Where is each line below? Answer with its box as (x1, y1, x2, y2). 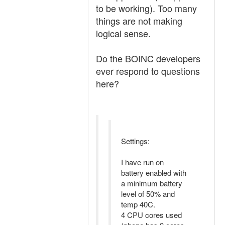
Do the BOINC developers (96, 52, 200, 65)
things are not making (96, 14, 182, 27)
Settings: (121, 136, 150, 146)
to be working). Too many (96, 2, 197, 15)
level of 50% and (121, 188, 175, 199)
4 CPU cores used (121, 209, 182, 220)
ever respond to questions (96, 64, 200, 77)
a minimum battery (121, 178, 182, 188)
